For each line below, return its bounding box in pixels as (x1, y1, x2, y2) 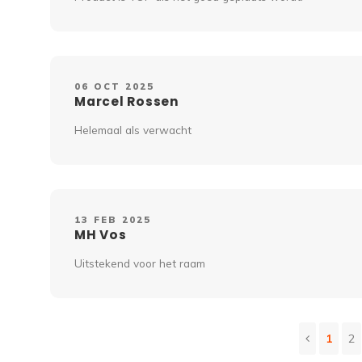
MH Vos (74, 226, 127, 244)
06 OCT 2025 (74, 81, 155, 93)
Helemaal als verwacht (74, 123, 192, 137)
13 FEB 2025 (74, 214, 152, 226)
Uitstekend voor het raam (74, 256, 205, 271)
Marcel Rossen (74, 93, 180, 111)
